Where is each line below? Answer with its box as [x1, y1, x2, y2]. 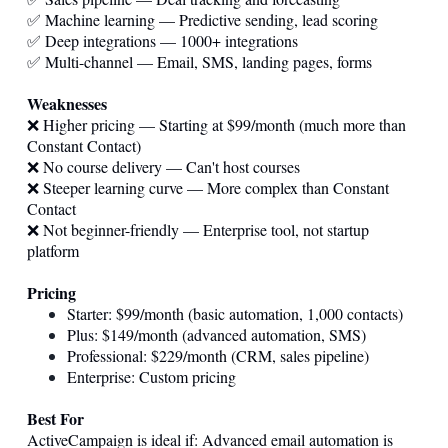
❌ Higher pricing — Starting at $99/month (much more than [27, 113, 406, 135]
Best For [27, 406, 84, 430]
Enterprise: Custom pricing [67, 365, 236, 387]
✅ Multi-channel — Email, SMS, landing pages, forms [27, 50, 372, 72]
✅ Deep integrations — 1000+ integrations [27, 29, 298, 51]
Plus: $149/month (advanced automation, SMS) [67, 323, 366, 345]
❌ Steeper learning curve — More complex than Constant [27, 176, 389, 198]
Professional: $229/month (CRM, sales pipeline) [67, 344, 369, 366]
